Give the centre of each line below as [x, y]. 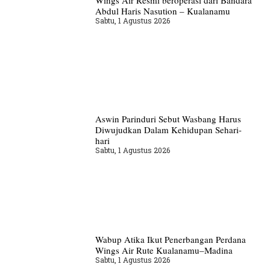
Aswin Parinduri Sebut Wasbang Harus [168, 118]
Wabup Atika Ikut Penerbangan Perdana [170, 239]
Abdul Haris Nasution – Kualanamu [162, 11]
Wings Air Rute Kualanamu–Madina [164, 250]
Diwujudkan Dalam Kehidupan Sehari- [168, 129]
